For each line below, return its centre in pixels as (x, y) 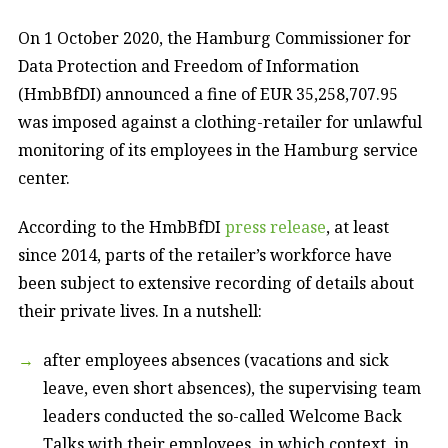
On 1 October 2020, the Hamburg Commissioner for (214, 37)
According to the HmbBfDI (121, 226)
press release (275, 226)
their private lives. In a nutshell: (140, 310)
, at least (357, 226)
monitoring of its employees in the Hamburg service (218, 149)
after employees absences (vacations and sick (216, 359)
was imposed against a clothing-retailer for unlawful (220, 121)
